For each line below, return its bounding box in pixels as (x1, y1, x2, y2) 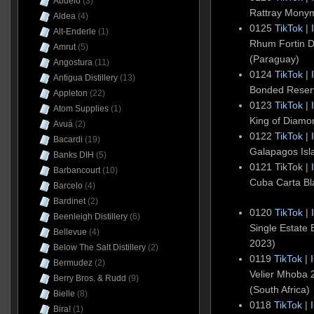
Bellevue (53, 227, 87, 237)
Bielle (53, 289, 75, 299)
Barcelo (53, 181, 83, 191)
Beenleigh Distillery (53, 212, 128, 221)
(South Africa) (250, 284, 310, 295)
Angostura (53, 57, 93, 67)
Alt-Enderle (53, 27, 96, 36)
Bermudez (53, 258, 93, 268)
